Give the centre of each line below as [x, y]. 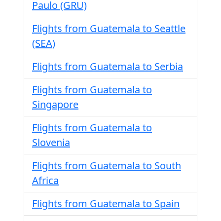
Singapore [55, 104]
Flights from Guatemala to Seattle [109, 28]
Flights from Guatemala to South [107, 166]
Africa [45, 180]
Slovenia [51, 142]
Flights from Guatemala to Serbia [108, 66]
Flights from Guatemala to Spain [106, 203]
